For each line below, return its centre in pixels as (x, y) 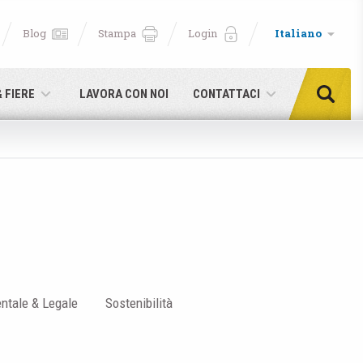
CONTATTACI (226, 94)
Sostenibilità (139, 303)
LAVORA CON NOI (124, 94)
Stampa (117, 33)
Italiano (298, 33)
